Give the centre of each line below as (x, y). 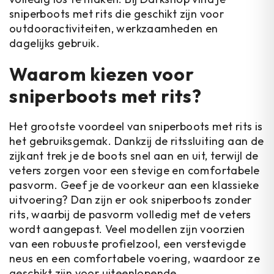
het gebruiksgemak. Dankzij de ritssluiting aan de (137, 141)
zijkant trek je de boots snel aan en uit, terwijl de (134, 156)
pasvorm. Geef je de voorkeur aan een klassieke (134, 185)
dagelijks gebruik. (55, 43)
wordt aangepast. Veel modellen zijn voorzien (127, 229)
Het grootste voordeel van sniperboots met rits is (136, 126)
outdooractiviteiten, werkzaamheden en (114, 28)
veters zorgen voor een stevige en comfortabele (135, 170)
